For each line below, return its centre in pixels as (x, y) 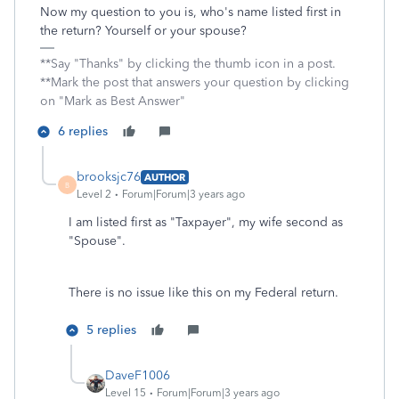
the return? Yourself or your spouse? (143, 31)
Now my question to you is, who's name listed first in (191, 12)
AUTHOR (165, 177)
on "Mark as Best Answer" (113, 101)
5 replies (111, 330)
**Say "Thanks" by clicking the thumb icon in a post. (188, 64)
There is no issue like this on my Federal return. (204, 293)
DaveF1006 (138, 375)
